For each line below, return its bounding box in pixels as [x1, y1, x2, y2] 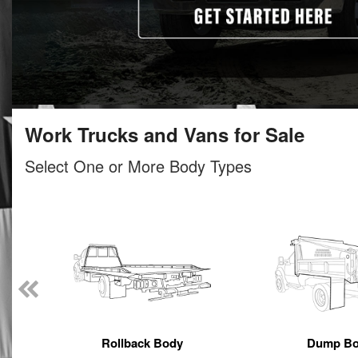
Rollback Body [101, 333, 183, 352]
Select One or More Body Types [25, 153, 252, 177]
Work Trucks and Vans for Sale [25, 120, 304, 148]
